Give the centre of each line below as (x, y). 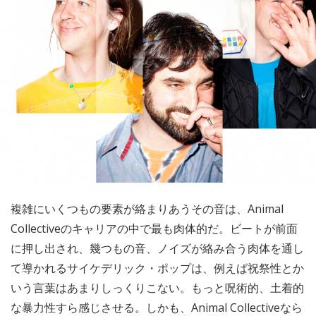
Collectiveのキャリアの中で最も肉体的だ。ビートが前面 (154, 229)
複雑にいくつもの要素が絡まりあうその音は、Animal (147, 209)
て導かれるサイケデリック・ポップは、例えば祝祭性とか (157, 268)
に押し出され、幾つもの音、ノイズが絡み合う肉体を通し (157, 249)
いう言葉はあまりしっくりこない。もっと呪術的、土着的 (157, 288)
